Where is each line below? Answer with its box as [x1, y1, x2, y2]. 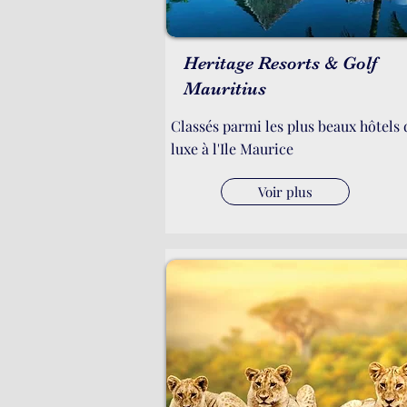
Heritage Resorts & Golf [184, 53, 377, 74]
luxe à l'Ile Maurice [171, 139, 293, 158]
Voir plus [258, 183, 313, 201]
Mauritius [184, 78, 266, 99]
